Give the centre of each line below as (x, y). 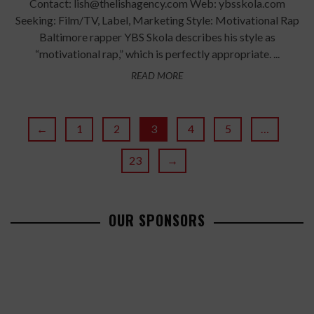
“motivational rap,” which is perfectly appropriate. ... (157, 54)
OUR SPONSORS (157, 220)
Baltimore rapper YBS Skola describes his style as (157, 37)
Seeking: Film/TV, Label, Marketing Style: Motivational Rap (157, 20)
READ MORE (157, 76)
